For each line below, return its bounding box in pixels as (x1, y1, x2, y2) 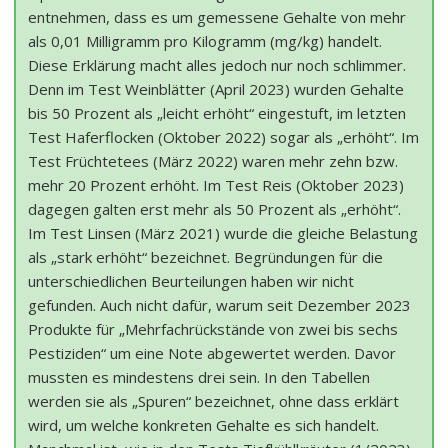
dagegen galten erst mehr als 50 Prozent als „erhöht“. (28, 199, 401, 220)
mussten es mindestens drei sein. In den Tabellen (28, 367, 370, 388)
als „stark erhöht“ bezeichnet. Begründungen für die (28, 247, 383, 268)
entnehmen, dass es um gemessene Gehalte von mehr (28, 7, 406, 28)
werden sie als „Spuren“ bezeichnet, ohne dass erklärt (28, 391, 399, 412)
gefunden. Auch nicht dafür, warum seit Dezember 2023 (28, 295, 411, 316)
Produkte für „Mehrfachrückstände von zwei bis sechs (28, 319, 398, 340)
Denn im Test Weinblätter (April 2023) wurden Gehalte (28, 79, 404, 100)
